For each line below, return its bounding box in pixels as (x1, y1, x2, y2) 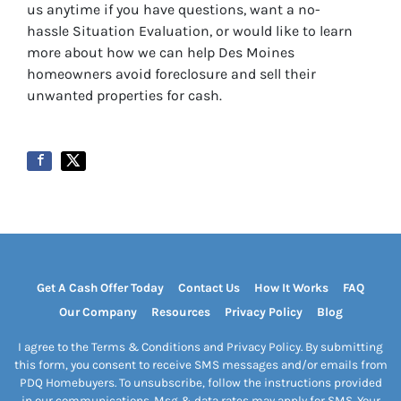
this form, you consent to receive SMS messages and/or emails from (13, 357, 388, 371)
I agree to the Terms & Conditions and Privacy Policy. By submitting (18, 339, 383, 354)
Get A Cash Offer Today (37, 281, 164, 295)
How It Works (254, 281, 328, 295)
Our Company (58, 304, 137, 319)
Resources (150, 304, 210, 319)
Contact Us (178, 281, 240, 295)
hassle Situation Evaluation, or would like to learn (27, 22, 353, 39)
